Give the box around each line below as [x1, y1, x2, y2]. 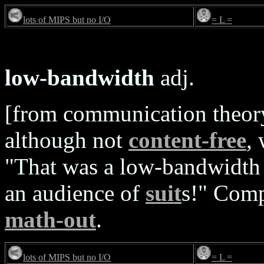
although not [5, 127, 128, 153]
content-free [128, 127, 246, 153]
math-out [5, 207, 96, 232]
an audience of [5, 180, 146, 206]
